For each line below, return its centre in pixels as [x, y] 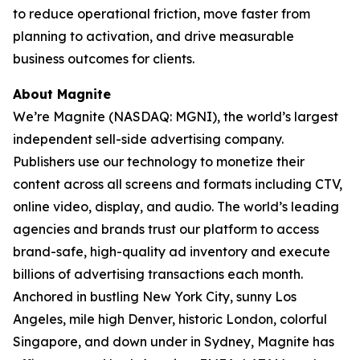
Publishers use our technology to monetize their [159, 162]
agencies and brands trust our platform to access [166, 229]
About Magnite [62, 94]
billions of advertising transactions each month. [158, 274]
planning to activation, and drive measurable [153, 36]
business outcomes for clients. [104, 59]
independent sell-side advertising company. [148, 139]
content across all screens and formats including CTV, [178, 184]
